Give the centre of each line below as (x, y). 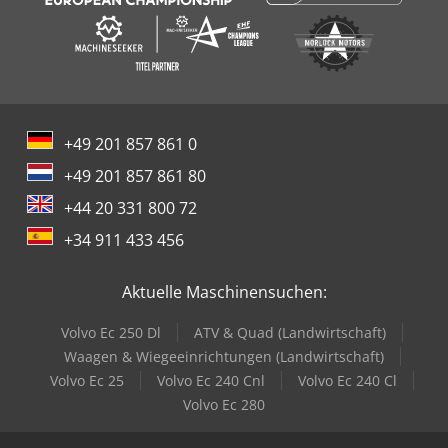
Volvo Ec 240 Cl (347, 380)
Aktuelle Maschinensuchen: (224, 291)
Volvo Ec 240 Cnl (211, 380)
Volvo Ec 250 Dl (111, 332)
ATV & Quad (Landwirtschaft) (290, 332)
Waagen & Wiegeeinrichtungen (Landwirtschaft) (223, 356)
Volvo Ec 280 (224, 404)
